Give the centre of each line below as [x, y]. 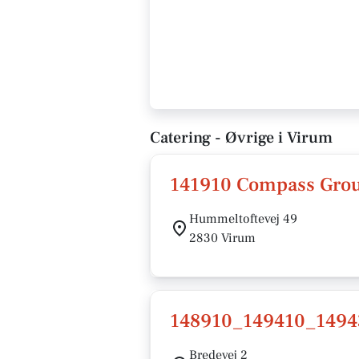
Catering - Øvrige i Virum [241, 138]
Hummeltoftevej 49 [243, 219]
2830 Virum [222, 238]
